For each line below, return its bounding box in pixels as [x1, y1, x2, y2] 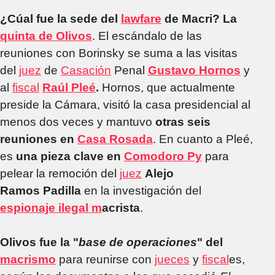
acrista [102, 201, 140, 214]
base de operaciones [79, 235, 197, 249]
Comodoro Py [124, 149, 202, 163]
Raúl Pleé [42, 80, 96, 94]
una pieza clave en [16, 149, 124, 163]
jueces [155, 252, 190, 266]
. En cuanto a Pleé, [153, 132, 253, 145]
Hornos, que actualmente [99, 80, 235, 94]
